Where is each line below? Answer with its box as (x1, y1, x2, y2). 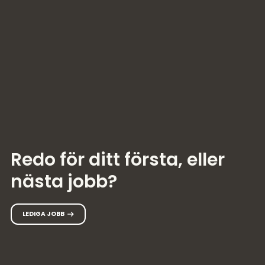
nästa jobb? (11, 169, 117, 194)
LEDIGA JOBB (22, 209, 64, 218)
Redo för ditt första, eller (11, 147, 225, 172)
